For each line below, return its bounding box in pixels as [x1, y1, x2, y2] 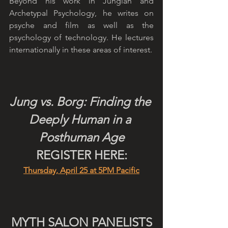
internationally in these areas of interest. [9, 45, 152, 55]
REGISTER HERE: [36, 148, 127, 163]
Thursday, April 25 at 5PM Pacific [23, 165, 139, 176]
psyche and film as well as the [9, 20, 154, 31]
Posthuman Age [39, 130, 124, 145]
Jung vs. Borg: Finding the [9, 94, 154, 109]
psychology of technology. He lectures [9, 33, 154, 43]
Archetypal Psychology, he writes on [9, 8, 154, 18]
